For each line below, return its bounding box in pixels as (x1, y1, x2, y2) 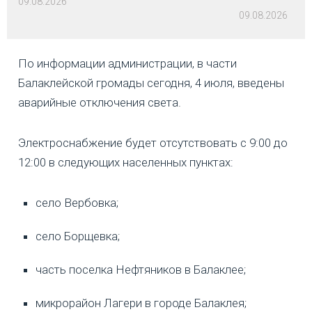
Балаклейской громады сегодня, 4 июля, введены (18, 76, 284, 91)
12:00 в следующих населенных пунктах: (18, 155, 233, 170)
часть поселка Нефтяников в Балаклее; (36, 263, 246, 277)
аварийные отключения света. (18, 95, 181, 110)
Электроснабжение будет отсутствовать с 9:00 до (18, 136, 288, 150)
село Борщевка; (36, 229, 120, 244)
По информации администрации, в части (18, 56, 237, 71)
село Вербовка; (36, 196, 118, 210)
